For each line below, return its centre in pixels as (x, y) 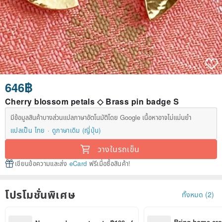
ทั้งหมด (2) (198, 194)
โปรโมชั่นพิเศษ (40, 194)
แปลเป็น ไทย (28, 130)
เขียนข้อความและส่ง (42, 164)
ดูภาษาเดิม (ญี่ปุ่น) (76, 130)
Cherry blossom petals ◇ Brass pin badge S (92, 102)
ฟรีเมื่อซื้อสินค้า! (109, 164)
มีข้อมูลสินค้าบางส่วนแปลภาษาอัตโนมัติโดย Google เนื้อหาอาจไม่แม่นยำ (101, 117)
